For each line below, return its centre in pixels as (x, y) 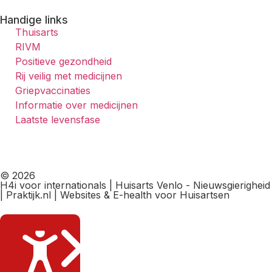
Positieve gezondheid (63, 61)
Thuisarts (37, 32)
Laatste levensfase (58, 119)
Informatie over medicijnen (76, 105)
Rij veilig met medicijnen (69, 76)
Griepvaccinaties (53, 90)
